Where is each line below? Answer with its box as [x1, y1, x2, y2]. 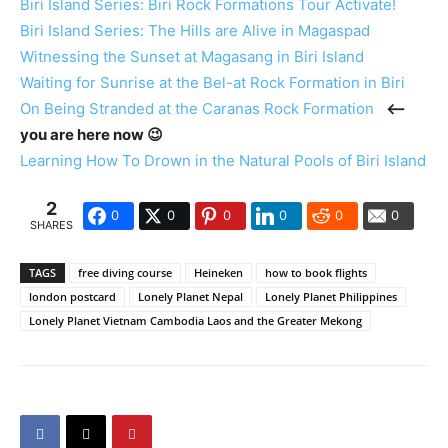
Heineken [194, 264, 243, 280]
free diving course [78, 264, 172, 280]
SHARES [30, 218, 73, 233]
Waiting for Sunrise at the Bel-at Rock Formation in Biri [20, 72, 405, 92]
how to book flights [265, 264, 367, 280]
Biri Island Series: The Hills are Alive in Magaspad [20, 20, 370, 40]
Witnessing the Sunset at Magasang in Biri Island [20, 46, 364, 66]
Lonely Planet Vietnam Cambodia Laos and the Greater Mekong [29, 312, 362, 328]
